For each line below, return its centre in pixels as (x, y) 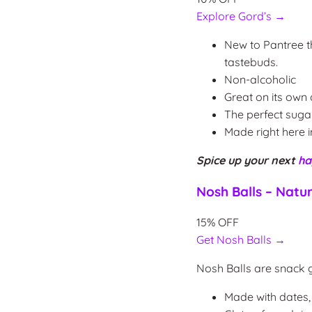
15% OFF (219, 222)
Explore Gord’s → (241, 16)
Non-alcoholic (260, 79)
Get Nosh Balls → (241, 239)
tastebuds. (251, 62)
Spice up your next (247, 160)
